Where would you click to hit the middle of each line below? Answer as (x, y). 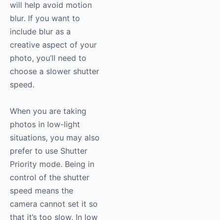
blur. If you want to (45, 18)
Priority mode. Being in (52, 164)
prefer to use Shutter (49, 151)
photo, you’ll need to (48, 58)
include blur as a (40, 32)
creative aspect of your (53, 45)
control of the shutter (50, 178)
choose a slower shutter (55, 71)
